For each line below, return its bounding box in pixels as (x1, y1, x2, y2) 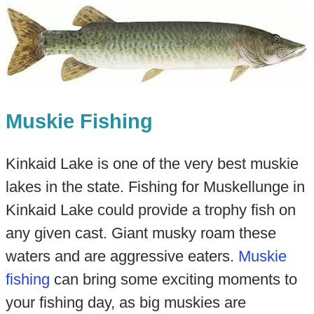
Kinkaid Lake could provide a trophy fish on (5, 201, 296, 219)
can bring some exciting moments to (49, 271, 297, 289)
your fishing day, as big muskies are (5, 294, 246, 312)
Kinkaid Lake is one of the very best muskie (5, 155, 299, 173)
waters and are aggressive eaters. (5, 247, 238, 266)
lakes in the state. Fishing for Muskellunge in (5, 178, 305, 196)
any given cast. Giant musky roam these (5, 224, 276, 243)
